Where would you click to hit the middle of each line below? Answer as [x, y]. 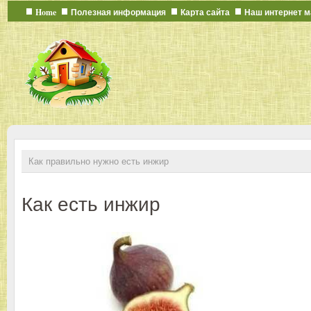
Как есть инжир [91, 204]
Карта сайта [205, 12]
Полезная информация [119, 12]
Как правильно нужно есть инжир [99, 161]
